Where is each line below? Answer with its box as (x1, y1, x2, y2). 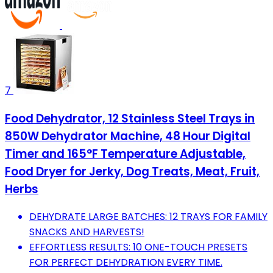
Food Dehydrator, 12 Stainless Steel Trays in (5, 110, 255, 127)
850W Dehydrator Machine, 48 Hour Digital (5, 127, 250, 144)
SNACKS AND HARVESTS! (29, 225, 144, 239)
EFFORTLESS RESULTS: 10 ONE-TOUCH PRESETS (29, 240, 247, 255)
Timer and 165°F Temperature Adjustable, (5, 145, 246, 162)
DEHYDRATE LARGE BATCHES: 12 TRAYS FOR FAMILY (29, 210, 268, 224)
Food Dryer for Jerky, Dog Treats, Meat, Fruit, (5, 163, 260, 180)
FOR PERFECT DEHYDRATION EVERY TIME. (29, 255, 222, 270)
